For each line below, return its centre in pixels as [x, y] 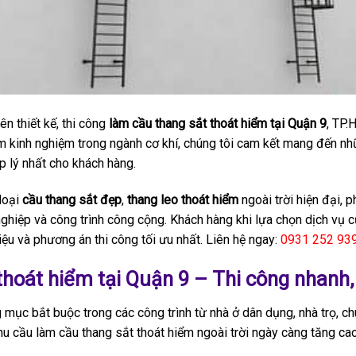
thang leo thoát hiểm [182, 200]
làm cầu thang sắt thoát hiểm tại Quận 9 [216, 124]
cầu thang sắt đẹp [72, 200]
